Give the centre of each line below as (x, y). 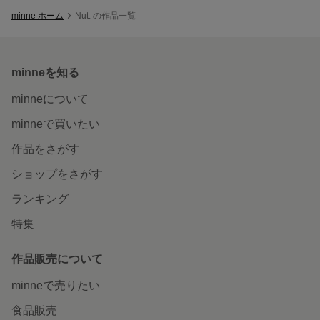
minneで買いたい (56, 124)
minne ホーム (37, 15)
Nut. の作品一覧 (105, 15)
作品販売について (57, 259)
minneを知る (45, 72)
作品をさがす (46, 149)
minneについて (50, 99)
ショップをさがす (57, 174)
